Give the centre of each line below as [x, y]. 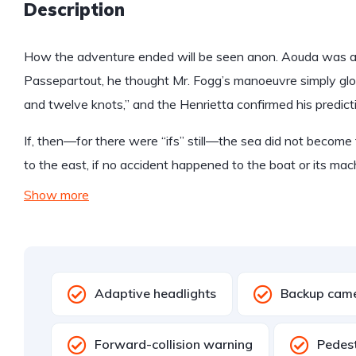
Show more [56, 195]
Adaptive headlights [155, 293]
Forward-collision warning [174, 344]
